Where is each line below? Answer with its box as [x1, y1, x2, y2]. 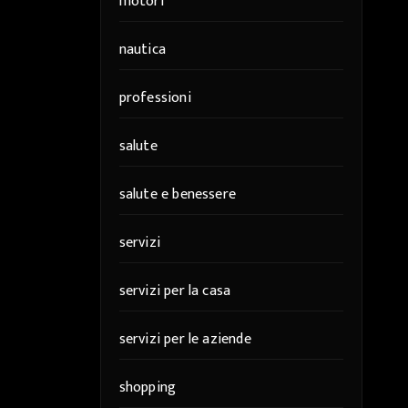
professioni [118, 86, 191, 110]
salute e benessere [118, 182, 237, 207]
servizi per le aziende [118, 327, 251, 352]
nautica [118, 37, 166, 62]
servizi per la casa [118, 279, 231, 303]
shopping [118, 375, 177, 400]
